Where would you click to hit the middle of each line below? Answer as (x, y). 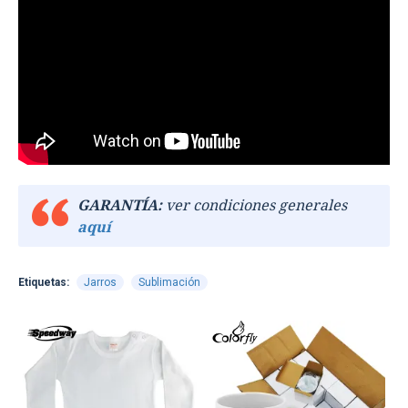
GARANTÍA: (120, 205)
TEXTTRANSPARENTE (107, 333)
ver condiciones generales (255, 205)
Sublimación (169, 283)
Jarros (100, 283)
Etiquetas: (44, 283)
